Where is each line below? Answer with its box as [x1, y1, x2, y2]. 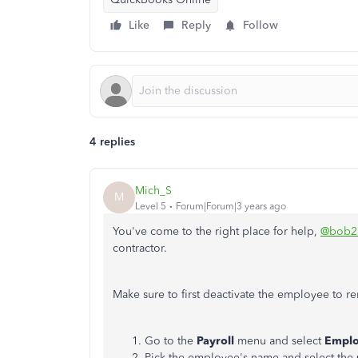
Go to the [145, 334, 193, 348]
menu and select [237, 334, 324, 348]
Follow [243, 18, 278, 32]
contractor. [113, 241, 167, 255]
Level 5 [135, 200, 166, 212]
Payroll [193, 334, 237, 348]
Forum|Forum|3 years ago [176, 200, 286, 212]
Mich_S [135, 183, 172, 197]
